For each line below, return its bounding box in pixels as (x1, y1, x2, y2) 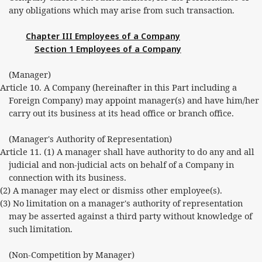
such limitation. (8, 223, 73, 235)
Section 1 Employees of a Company (34, 43, 181, 54)
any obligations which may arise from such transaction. (8, 4, 235, 16)
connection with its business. (8, 171, 126, 183)
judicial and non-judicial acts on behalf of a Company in (8, 158, 234, 170)
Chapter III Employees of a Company (26, 30, 180, 42)
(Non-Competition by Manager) (8, 249, 135, 260)
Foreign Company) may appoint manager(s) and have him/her (8, 94, 259, 106)
